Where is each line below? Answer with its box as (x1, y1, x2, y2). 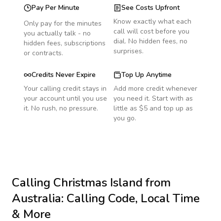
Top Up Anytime (121, 70, 172, 79)
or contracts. (24, 48, 63, 58)
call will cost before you (113, 27, 189, 36)
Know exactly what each (113, 17, 191, 26)
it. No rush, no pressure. (24, 104, 98, 113)
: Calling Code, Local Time (61, 190, 200, 206)
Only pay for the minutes (24, 19, 102, 28)
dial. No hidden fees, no (113, 37, 187, 46)
